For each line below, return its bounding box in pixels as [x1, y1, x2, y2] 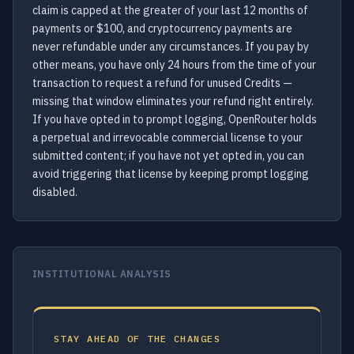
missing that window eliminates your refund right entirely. [32, 94, 314, 108]
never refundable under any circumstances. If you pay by [32, 40, 309, 54]
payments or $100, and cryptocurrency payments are [32, 21, 292, 36]
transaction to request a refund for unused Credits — [32, 76, 292, 90]
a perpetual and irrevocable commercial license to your [32, 130, 303, 145]
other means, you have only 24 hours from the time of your [32, 58, 316, 72]
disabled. [32, 185, 77, 199]
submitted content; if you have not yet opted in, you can [32, 149, 304, 163]
